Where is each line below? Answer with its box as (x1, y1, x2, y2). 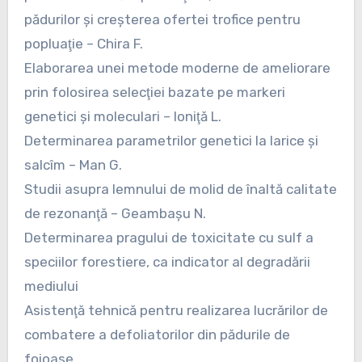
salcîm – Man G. (23, 156, 122, 173)
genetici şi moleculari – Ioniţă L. (23, 107, 221, 124)
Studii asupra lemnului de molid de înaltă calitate (23, 180, 337, 197)
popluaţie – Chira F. (23, 35, 143, 52)
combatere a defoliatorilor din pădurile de (23, 326, 290, 343)
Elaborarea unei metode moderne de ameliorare (23, 59, 330, 76)
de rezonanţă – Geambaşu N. (23, 204, 206, 221)
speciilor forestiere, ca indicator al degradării (23, 253, 310, 270)
